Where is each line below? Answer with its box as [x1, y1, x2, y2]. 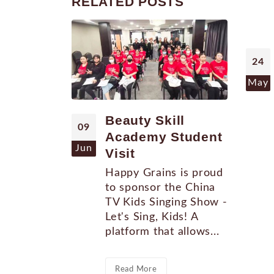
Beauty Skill [105, 113, 185, 128]
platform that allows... [105, 226, 220, 237]
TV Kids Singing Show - [105, 197, 228, 208]
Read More [114, 265, 157, 273]
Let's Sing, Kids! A [105, 212, 198, 223]
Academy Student [105, 130, 223, 144]
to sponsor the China [105, 182, 215, 193]
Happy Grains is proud [105, 168, 223, 179]
